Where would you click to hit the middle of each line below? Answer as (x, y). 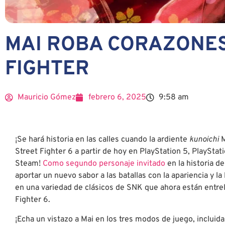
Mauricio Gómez (47, 98)
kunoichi (204, 140)
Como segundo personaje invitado (104, 164)
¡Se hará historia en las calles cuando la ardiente (102, 140)
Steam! (29, 164)
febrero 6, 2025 (117, 98)
